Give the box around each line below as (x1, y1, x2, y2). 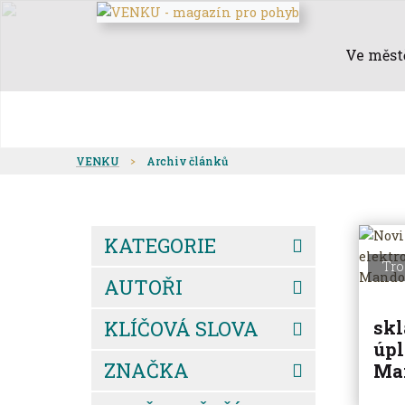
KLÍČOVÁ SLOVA (104, 316, 259, 342)
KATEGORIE (104, 232, 216, 259)
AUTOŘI (104, 274, 183, 300)
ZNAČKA (104, 357, 189, 383)
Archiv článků (146, 154, 228, 168)
